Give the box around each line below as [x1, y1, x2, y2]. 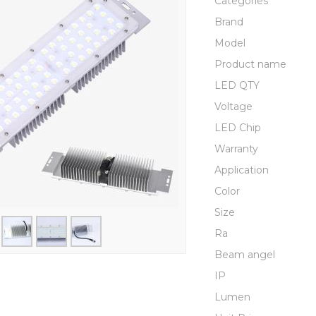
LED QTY [214, 79, 260, 92]
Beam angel [214, 248, 275, 261]
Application [214, 164, 269, 176]
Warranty [214, 142, 258, 155]
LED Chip [214, 121, 261, 134]
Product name [214, 58, 286, 71]
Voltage [214, 100, 253, 113]
